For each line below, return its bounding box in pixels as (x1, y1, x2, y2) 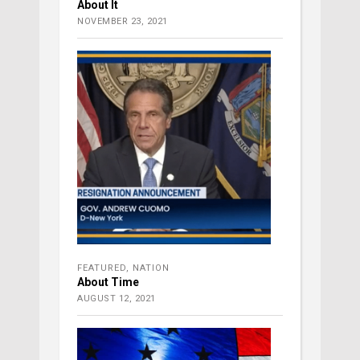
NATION (133, 262, 170, 273)
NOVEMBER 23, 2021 (77, 15, 168, 27)
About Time (77, 275, 139, 288)
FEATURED (77, 262, 126, 273)
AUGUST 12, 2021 (77, 292, 156, 304)
